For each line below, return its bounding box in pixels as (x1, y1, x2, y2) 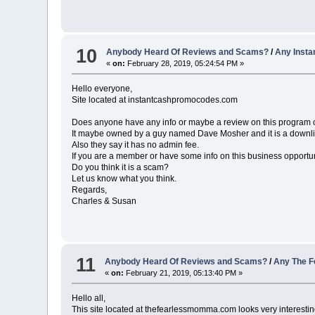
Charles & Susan (72, 196, 137, 207)
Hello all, (72, 292, 106, 303)
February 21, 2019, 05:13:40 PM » (124, 268, 243, 277)
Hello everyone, (72, 84, 133, 94)
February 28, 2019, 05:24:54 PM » (125, 59, 245, 68)
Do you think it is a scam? (72, 162, 169, 173)
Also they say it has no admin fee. (72, 140, 200, 150)
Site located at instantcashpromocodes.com (72, 95, 238, 105)
